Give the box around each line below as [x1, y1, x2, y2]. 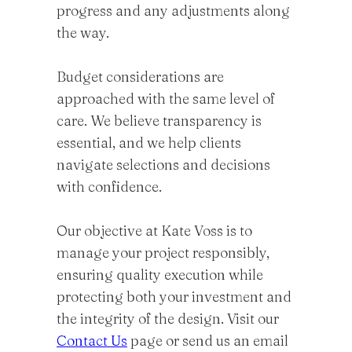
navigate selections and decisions [57, 156, 270, 174]
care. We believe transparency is [57, 112, 262, 130]
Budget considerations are [57, 68, 224, 86]
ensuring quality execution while [57, 266, 263, 284]
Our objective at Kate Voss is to [57, 222, 252, 240]
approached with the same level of [57, 90, 275, 108]
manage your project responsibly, [57, 244, 269, 262]
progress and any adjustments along [57, 2, 290, 20]
